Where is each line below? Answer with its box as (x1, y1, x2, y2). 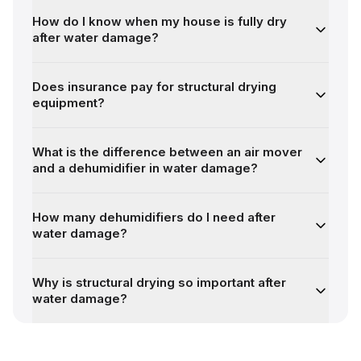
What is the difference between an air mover (32, 144, 302, 160)
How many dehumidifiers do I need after (32, 210, 276, 225)
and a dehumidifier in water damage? (32, 160, 258, 176)
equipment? (32, 95, 105, 110)
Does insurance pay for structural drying (32, 79, 276, 94)
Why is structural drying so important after (32, 275, 286, 290)
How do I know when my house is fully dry (32, 14, 287, 29)
